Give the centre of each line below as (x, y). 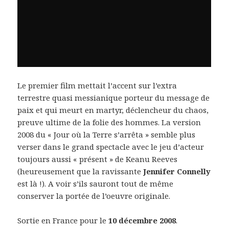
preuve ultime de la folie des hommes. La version (109, 122)
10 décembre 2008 (142, 221)
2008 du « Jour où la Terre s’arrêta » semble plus (107, 135)
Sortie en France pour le (63, 221)
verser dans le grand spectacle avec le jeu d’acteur (111, 147)
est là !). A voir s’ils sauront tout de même (96, 184)
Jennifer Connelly (177, 171)
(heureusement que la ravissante (81, 171)
